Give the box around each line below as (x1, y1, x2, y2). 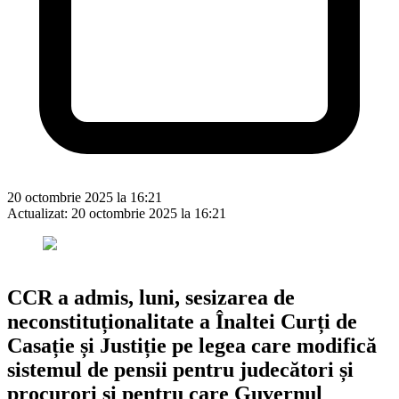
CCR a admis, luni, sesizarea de (7, 285, 295, 309)
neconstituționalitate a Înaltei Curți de (7, 309, 357, 333)
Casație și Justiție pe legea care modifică (7, 333, 377, 357)
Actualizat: (7, 205, 71, 221)
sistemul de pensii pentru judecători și (7, 357, 354, 381)
